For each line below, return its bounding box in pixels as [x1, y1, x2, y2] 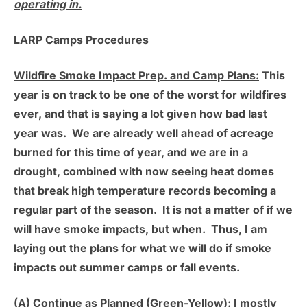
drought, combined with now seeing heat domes [14, 164, 274, 179]
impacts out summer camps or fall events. [14, 260, 240, 275]
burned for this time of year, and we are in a [14, 145, 248, 160]
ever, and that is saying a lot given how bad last [14, 107, 267, 121]
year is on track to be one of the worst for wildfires [14, 88, 286, 102]
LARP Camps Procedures [14, 33, 149, 47]
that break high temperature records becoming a [14, 184, 276, 198]
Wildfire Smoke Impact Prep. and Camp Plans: [14, 69, 259, 83]
